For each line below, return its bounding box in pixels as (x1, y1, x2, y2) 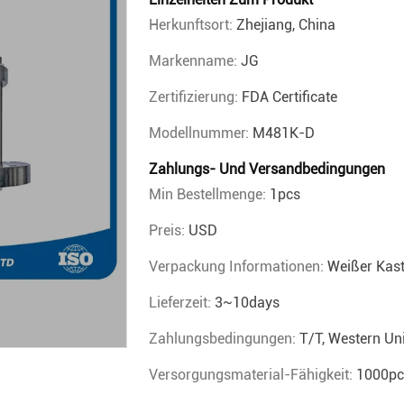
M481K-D (252, 124, 315, 142)
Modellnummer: (149, 124, 252, 142)
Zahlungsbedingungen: (149, 330, 299, 347)
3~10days (215, 294, 280, 311)
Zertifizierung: (149, 88, 242, 106)
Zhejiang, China (236, 16, 335, 33)
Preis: (149, 222, 188, 239)
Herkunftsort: (149, 16, 236, 33)
